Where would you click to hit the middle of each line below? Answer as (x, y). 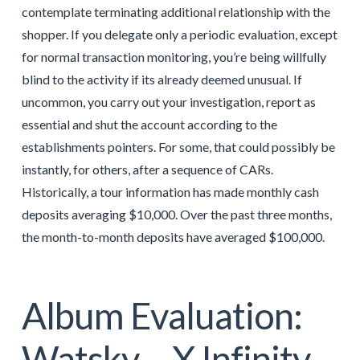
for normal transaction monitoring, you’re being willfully (174, 56)
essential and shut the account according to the (149, 124)
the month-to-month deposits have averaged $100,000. (173, 236)
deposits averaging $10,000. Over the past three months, (176, 214)
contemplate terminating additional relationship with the (176, 11)
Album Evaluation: (162, 315)
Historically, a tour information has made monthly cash (170, 191)
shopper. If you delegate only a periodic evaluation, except (179, 34)
